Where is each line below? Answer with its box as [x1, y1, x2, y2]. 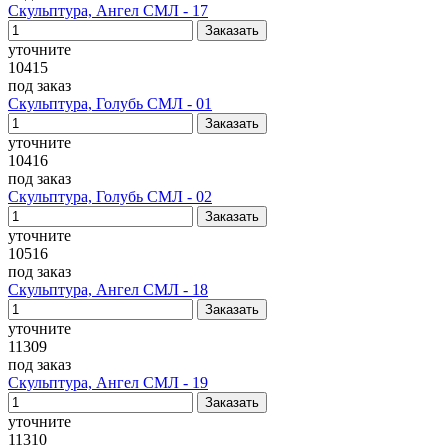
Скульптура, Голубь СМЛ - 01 [8, 95, 212, 112]
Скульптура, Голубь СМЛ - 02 [8, 188, 212, 205]
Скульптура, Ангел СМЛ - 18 [8, 281, 208, 298]
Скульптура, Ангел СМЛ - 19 [8, 374, 208, 391]
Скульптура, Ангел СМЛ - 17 [8, 2, 208, 19]
